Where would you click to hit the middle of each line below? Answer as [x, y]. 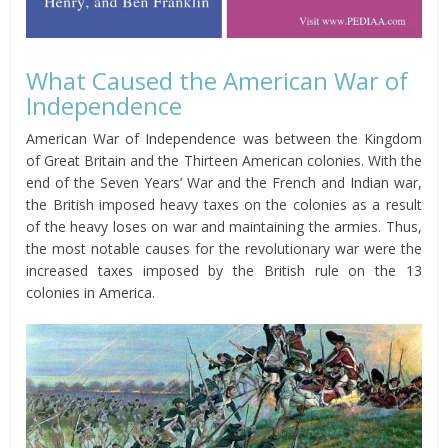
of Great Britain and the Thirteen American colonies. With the [224, 161]
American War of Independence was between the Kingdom [224, 139]
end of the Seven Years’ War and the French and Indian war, [224, 183]
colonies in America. [91, 293]
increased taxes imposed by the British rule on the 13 [224, 271]
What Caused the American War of [217, 81]
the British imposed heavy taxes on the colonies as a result [224, 205]
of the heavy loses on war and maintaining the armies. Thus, [224, 227]
